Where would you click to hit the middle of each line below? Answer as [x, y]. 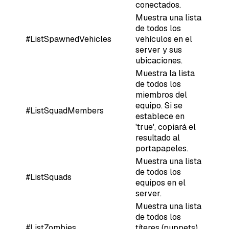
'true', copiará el [166, 127]
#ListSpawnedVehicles [69, 39]
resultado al [158, 138]
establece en [160, 117]
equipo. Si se [159, 106]
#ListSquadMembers [65, 111]
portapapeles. [162, 149]
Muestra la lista [165, 74]
